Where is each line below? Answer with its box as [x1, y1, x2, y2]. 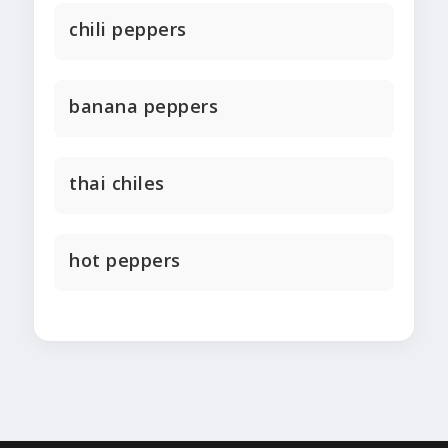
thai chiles [69, 171, 165, 196]
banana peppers [69, 94, 218, 119]
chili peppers [69, 17, 187, 42]
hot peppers [69, 248, 181, 273]
